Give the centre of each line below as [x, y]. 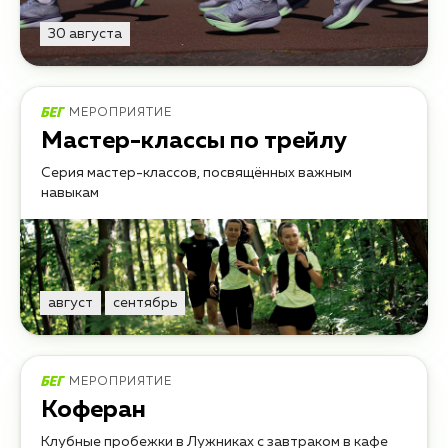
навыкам [70, 193]
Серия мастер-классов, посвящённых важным [196, 173]
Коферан [93, 410]
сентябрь [145, 303]
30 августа [85, 34]
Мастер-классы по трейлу [194, 141]
